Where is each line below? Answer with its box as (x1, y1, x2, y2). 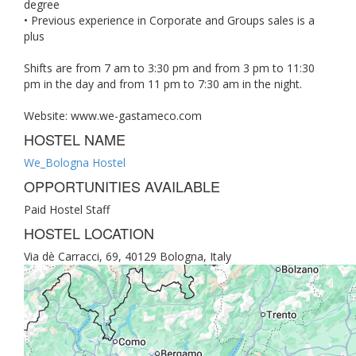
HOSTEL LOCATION (24, 222, 154, 243)
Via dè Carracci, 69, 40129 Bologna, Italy (24, 249, 231, 264)
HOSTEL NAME (24, 129, 126, 149)
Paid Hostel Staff (24, 202, 110, 217)
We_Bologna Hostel (24, 155, 126, 170)
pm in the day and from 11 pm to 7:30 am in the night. (24, 76, 302, 91)
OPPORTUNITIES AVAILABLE (24, 176, 220, 196)
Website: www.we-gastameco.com (24, 108, 202, 123)
